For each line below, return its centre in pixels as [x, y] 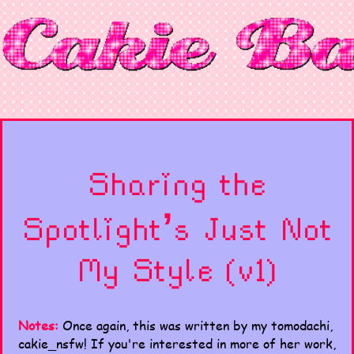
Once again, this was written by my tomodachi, [196, 325]
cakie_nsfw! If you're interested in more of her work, [177, 343]
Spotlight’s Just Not [177, 228]
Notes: [38, 325]
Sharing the [177, 183]
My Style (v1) [177, 269]
